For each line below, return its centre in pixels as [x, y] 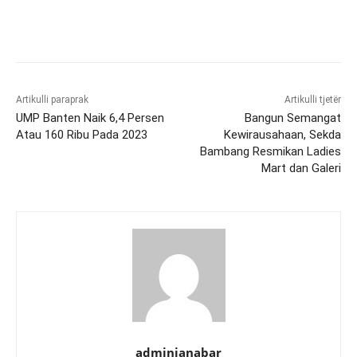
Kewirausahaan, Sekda [282, 134]
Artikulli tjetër [312, 99]
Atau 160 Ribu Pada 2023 [82, 134]
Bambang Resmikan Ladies [270, 151]
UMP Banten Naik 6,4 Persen [90, 118]
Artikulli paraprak [52, 99]
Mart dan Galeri [301, 168]
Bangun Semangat [292, 118]
